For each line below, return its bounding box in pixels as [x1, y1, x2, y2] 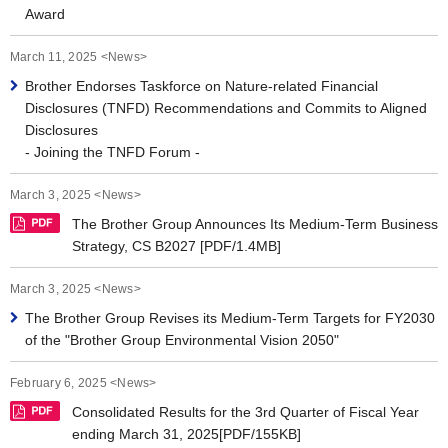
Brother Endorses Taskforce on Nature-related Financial [25, 78, 378, 94]
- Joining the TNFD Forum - [25, 144, 200, 160]
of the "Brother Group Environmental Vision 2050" [25, 332, 339, 348]
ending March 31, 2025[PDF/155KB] [72, 426, 301, 442]
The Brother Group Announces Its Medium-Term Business [72, 216, 438, 232]
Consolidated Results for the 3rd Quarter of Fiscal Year [72, 404, 419, 420]
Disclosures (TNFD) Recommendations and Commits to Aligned [25, 100, 427, 116]
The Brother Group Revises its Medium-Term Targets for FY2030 [25, 310, 435, 326]
